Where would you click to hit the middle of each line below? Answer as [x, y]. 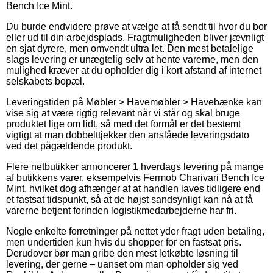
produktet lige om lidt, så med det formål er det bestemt [123, 124]
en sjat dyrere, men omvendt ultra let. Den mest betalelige [130, 48]
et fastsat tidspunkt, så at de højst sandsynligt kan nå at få [129, 199]
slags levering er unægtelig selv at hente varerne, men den [132, 59]
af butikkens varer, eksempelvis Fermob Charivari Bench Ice [135, 177]
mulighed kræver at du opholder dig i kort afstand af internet [134, 70]
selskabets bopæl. [45, 81]
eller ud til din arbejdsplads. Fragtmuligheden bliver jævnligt [135, 37]
